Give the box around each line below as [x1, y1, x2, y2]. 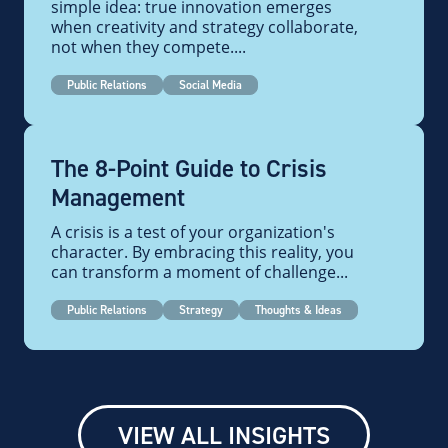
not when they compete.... [51, 36, 246, 58]
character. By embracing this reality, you [51, 241, 354, 263]
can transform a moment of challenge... [51, 261, 348, 283]
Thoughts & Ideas [255, 302, 342, 317]
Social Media [179, 77, 242, 92]
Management [51, 181, 185, 213]
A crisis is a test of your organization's [51, 221, 335, 243]
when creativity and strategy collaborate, [51, 16, 358, 38]
